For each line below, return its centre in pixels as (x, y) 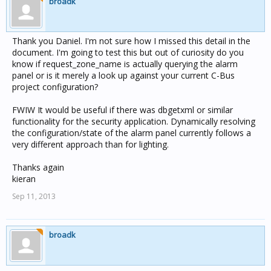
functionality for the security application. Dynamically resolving (134, 121)
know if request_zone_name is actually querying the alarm (125, 64)
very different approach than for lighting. (90, 144)
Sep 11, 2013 (34, 196)
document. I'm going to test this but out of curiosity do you (128, 52)
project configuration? (55, 87)
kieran (24, 179)
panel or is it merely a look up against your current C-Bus (123, 75)
